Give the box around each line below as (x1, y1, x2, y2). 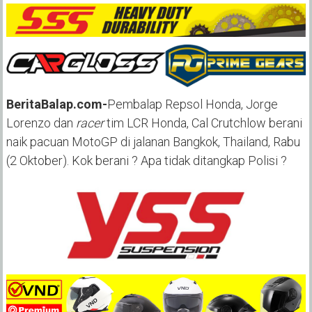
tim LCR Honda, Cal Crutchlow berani (103, 116, 302, 131)
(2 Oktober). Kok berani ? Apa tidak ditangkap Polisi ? (6, 153, 287, 169)
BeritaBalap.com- (6, 97, 107, 112)
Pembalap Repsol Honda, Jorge (107, 97, 278, 112)
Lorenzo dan (6, 116, 76, 131)
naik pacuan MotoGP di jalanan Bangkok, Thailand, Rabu (6, 134, 300, 150)
